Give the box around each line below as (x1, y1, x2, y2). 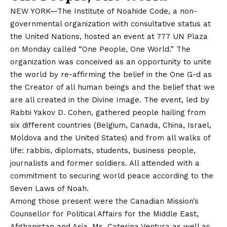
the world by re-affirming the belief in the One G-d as (10, 70, 212, 80)
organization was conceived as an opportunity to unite (10, 57, 211, 67)
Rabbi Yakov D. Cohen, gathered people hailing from (10, 108, 206, 118)
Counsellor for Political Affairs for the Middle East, (10, 209, 199, 219)
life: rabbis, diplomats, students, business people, (10, 146, 196, 156)
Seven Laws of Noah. (10, 184, 89, 194)
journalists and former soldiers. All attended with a (10, 159, 200, 168)
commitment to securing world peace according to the (10, 171, 213, 181)
